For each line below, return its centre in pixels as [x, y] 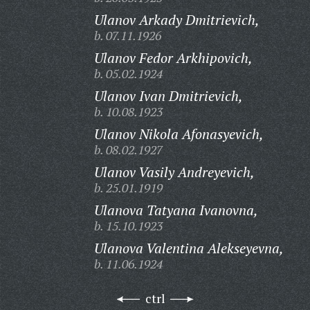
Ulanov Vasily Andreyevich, [174, 172]
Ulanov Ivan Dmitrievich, [168, 96]
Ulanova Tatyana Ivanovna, [176, 210]
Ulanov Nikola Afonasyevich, [179, 134]
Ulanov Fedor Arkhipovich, [173, 58]
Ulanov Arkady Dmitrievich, [176, 20]
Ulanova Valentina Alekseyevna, [189, 248]
